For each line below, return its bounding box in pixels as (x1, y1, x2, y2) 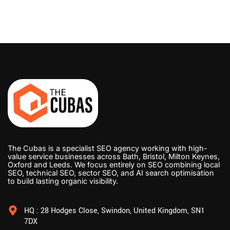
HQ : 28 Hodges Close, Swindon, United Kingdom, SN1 (24, 205, 205, 217)
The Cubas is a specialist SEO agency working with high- (8, 144, 207, 153)
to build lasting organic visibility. (8, 177, 118, 186)
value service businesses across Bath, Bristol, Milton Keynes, (8, 152, 220, 161)
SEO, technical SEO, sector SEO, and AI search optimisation (8, 168, 214, 178)
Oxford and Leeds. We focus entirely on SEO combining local (8, 160, 220, 169)
